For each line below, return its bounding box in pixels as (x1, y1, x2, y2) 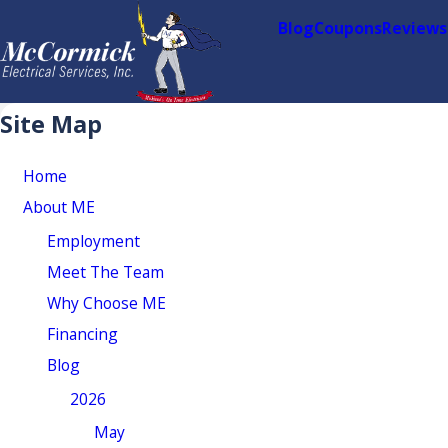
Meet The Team (46, 260, 164, 283)
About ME (23, 196, 96, 219)
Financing (46, 322, 118, 345)
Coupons (314, 17, 383, 40)
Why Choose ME (46, 291, 166, 314)
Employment (46, 229, 140, 252)
